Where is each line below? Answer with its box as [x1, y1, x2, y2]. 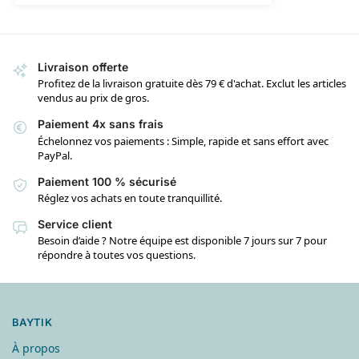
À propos [12, 341, 60, 357]
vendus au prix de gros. [38, 91, 149, 106]
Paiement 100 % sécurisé [38, 174, 176, 188]
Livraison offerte [38, 59, 128, 74]
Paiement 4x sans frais [38, 117, 163, 131]
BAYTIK [12, 315, 52, 329]
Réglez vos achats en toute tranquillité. [38, 190, 222, 205]
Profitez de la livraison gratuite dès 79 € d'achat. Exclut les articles [38, 76, 346, 91]
